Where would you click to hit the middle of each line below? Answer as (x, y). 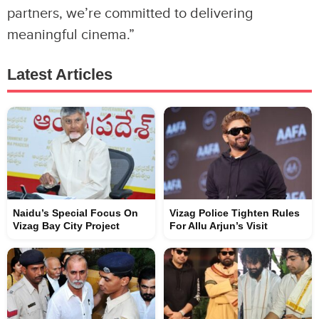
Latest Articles (60, 74)
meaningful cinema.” (71, 35)
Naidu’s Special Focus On (75, 213)
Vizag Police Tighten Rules (235, 213)
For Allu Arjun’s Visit (219, 225)
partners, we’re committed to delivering (130, 13)
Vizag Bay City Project (66, 225)
